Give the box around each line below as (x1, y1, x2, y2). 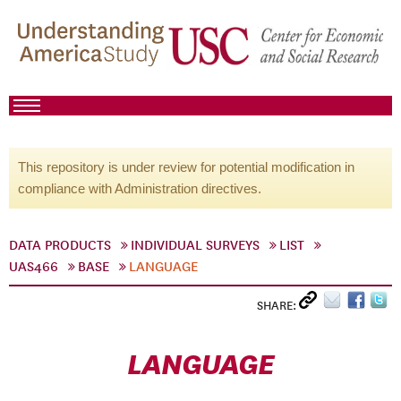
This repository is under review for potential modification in (18, 159, 354, 175)
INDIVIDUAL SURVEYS (131, 237, 260, 253)
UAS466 (9, 259, 58, 275)
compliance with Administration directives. (18, 181, 261, 196)
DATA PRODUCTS (9, 237, 111, 253)
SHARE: (257, 298, 299, 313)
